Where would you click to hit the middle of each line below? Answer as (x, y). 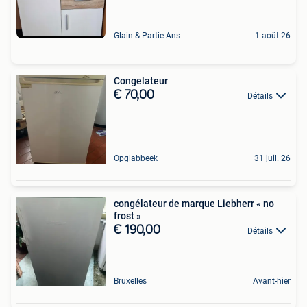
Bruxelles (130, 281)
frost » (127, 216)
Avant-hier (272, 281)
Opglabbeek (136, 158)
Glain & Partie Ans (147, 35)
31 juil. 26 (272, 158)
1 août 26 (273, 35)
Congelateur (141, 81)
